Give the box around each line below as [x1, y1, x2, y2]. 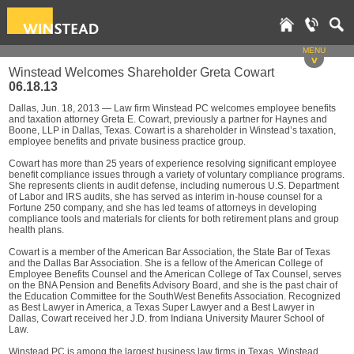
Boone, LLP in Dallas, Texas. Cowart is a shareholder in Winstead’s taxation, [9, 125, 336, 136]
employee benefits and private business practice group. [9, 136, 246, 147]
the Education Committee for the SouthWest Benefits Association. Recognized [9, 291, 341, 302]
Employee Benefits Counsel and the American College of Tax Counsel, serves [9, 269, 341, 280]
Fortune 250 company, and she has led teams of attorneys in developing [9, 202, 317, 213]
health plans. [9, 224, 64, 235]
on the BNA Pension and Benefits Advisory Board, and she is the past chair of [9, 280, 337, 291]
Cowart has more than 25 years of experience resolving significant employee [9, 158, 337, 169]
